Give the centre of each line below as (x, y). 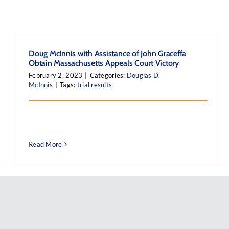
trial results (95, 85)
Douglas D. (143, 75)
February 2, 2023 (56, 75)
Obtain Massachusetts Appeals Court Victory (104, 63)
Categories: (108, 75)
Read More (45, 144)
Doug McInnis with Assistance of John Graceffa (108, 53)
